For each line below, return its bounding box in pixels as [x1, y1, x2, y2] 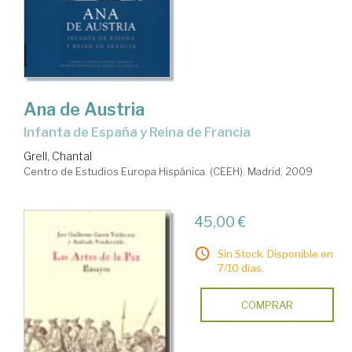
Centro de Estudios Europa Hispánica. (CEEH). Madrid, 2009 [24, 164, 313, 178]
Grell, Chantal [24, 148, 92, 163]
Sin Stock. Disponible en [217, 247, 333, 260]
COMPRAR [240, 298, 293, 311]
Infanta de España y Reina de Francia [27, 124, 251, 140]
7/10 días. [217, 261, 264, 274]
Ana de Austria [24, 98, 145, 119]
